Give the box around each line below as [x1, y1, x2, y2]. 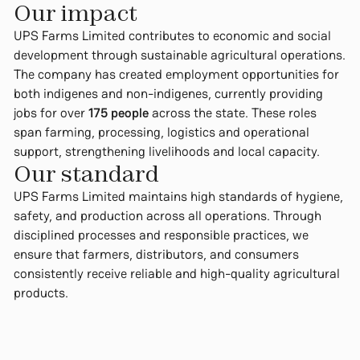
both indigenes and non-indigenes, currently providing [13, 85, 323, 103]
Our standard [13, 160, 159, 189]
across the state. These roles [148, 104, 317, 122]
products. [13, 284, 68, 302]
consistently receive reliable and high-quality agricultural [13, 265, 340, 283]
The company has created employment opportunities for [13, 66, 339, 84]
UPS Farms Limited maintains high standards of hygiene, [13, 188, 343, 206]
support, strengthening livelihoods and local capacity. [13, 143, 320, 161]
